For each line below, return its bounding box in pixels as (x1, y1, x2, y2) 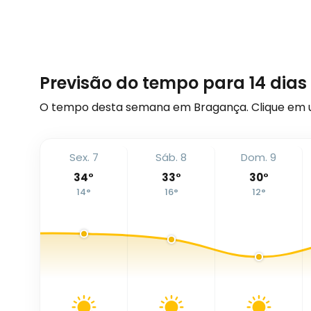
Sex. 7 (69, 150, 99, 165)
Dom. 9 (241, 150, 276, 165)
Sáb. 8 (155, 150, 187, 165)
